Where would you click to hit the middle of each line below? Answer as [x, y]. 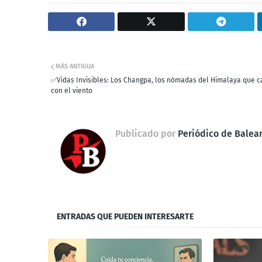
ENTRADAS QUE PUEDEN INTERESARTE [125, 217]
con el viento [72, 91]
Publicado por [145, 134]
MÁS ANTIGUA [75, 67]
